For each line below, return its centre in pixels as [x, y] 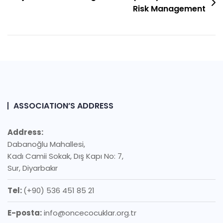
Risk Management [169, 9]
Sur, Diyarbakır [33, 168]
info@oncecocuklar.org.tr [89, 213]
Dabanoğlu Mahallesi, [46, 144]
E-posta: [25, 213]
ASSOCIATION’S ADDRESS [63, 106]
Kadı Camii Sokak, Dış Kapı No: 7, [65, 156]
